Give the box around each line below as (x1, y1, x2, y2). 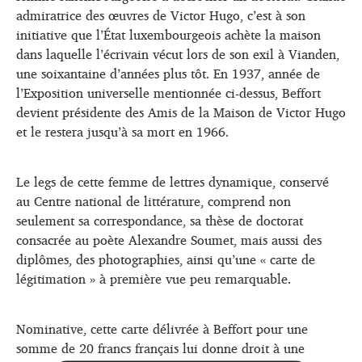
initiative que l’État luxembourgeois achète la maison (16, 22, 321, 47)
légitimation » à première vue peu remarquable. (16, 266, 291, 291)
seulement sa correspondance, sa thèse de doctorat (16, 208, 303, 233)
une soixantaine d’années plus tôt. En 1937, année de (16, 61, 320, 86)
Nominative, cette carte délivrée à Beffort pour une (16, 316, 308, 341)
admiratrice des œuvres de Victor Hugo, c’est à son (16, 2, 305, 27)
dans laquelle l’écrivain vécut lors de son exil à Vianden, (16, 41, 339, 66)
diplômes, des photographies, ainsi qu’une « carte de (16, 246, 315, 271)
